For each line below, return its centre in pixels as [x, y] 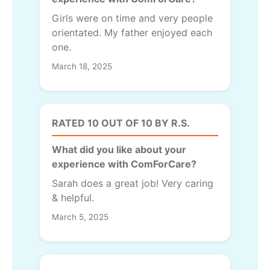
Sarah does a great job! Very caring [133, 184]
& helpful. [73, 198]
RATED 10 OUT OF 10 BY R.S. [121, 123]
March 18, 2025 [82, 67]
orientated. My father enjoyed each [132, 33]
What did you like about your [119, 150]
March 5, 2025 [80, 217]
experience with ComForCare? [124, 164]
